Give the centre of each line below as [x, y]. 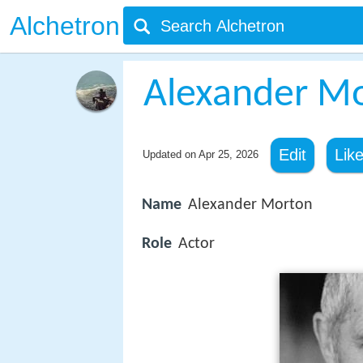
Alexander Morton [250, 205]
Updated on [170, 154]
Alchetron [65, 26]
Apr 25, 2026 [228, 154]
